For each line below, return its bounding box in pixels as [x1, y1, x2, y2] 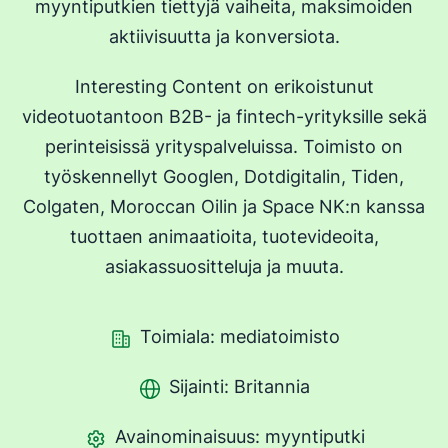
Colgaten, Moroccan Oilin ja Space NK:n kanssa [23, 196, 425, 217]
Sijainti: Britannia [169, 376, 310, 397]
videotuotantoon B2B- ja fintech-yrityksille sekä [21, 106, 427, 127]
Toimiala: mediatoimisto [139, 326, 340, 347]
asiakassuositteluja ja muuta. [104, 256, 344, 277]
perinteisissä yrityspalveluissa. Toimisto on [45, 136, 403, 157]
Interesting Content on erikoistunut [74, 76, 374, 97]
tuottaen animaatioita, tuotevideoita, [69, 226, 379, 247]
